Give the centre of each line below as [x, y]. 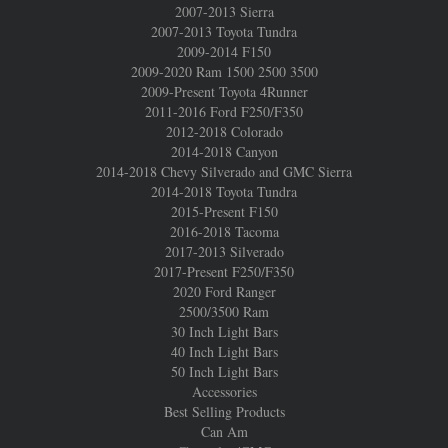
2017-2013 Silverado [224, 251]
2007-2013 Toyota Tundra [224, 31]
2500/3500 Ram [224, 311]
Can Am [224, 431]
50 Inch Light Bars [224, 371]
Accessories [224, 391]
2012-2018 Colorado [224, 131]
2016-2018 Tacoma [224, 231]
